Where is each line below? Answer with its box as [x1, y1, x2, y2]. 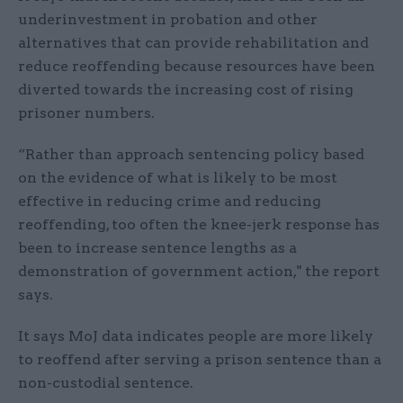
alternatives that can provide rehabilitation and [18, 33, 369, 51]
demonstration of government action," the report [18, 262, 380, 280]
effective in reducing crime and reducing [18, 192, 321, 210]
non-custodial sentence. [18, 373, 193, 391]
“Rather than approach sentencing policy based [18, 145, 364, 163]
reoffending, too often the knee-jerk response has [18, 215, 380, 233]
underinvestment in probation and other [18, 10, 318, 28]
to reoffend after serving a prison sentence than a [18, 350, 381, 368]
